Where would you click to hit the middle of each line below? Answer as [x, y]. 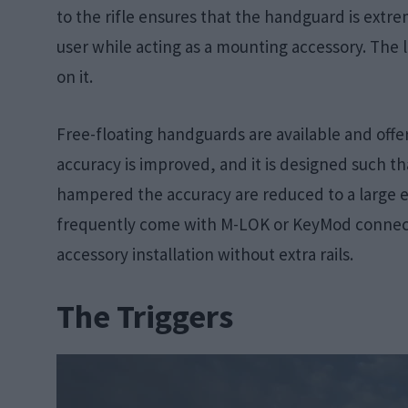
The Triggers [145, 316]
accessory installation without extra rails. [205, 254]
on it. [75, 76]
